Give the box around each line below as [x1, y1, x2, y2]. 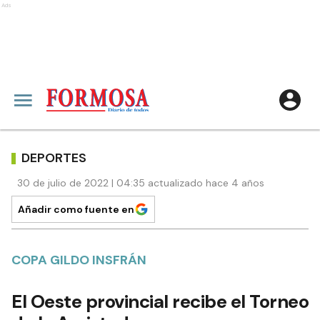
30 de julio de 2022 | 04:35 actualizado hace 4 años [17, 176, 264, 189]
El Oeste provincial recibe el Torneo [11, 289, 309, 314]
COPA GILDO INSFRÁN [11, 251, 146, 269]
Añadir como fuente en [18, 203, 134, 216]
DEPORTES [21, 149, 86, 166]
